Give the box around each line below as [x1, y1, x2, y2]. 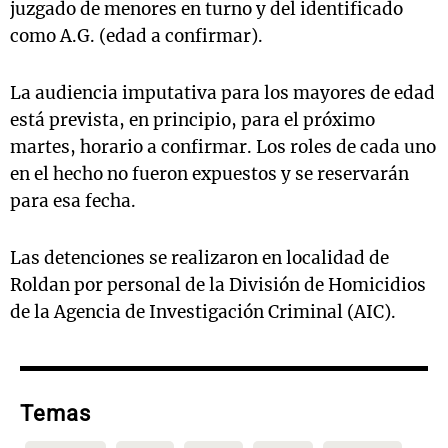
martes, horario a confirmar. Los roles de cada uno [10, 136, 436, 159]
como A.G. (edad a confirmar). [10, 25, 263, 48]
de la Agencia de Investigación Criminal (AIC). [10, 301, 396, 324]
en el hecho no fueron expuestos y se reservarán [10, 163, 409, 186]
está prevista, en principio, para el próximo [10, 109, 375, 132]
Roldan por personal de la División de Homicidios [10, 274, 426, 297]
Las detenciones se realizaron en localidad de [10, 247, 389, 270]
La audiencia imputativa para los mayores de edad [10, 82, 435, 105]
